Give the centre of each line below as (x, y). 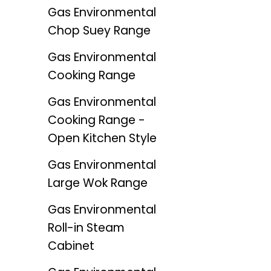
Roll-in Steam (86, 228)
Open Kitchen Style (102, 139)
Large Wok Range (97, 183)
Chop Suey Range (99, 31)
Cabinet (71, 246)
